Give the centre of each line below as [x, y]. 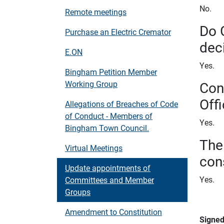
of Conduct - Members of [109, 116]
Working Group [91, 84]
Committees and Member [109, 180]
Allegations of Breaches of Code [121, 104]
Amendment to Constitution [113, 212]
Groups [78, 192]
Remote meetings [96, 12]
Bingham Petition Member [111, 72]
